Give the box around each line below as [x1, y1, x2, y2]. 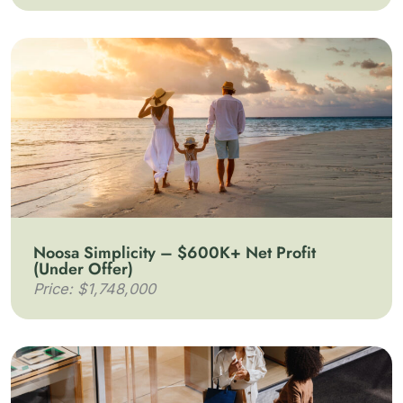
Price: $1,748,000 [33, 280, 156, 298]
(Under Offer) [33, 257, 133, 281]
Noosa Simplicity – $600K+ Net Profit [33, 241, 316, 264]
